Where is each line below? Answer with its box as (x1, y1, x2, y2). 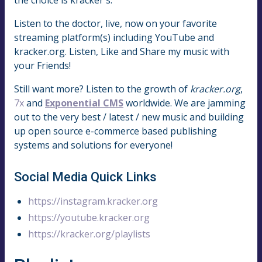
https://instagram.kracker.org (28, 195, 158, 208)
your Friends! (14, 58, 71, 72)
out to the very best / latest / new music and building (14, 110, 244, 123)
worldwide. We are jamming (123, 96, 246, 109)
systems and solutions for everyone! (14, 138, 173, 151)
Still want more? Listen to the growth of (14, 82, 190, 95)
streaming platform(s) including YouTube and (14, 30, 214, 44)
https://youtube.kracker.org (28, 211, 150, 225)
